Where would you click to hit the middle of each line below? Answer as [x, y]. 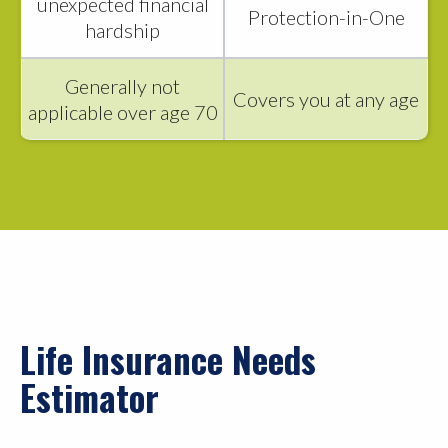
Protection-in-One [326, 17]
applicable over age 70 [122, 112]
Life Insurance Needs [168, 359]
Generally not [122, 86]
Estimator [89, 397]
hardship [122, 30]
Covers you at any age [326, 99]
